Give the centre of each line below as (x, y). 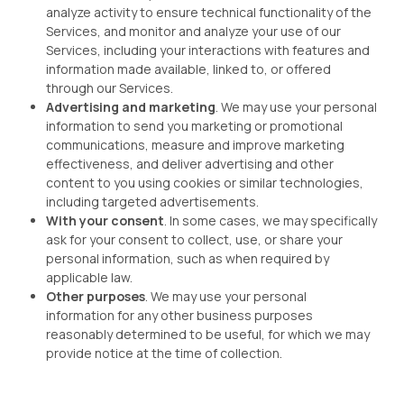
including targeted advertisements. (152, 202)
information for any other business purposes (179, 315)
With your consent (105, 220)
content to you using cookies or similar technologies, (205, 183)
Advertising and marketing (131, 107)
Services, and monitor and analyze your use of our (193, 31)
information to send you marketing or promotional (194, 126)
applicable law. (89, 277)
